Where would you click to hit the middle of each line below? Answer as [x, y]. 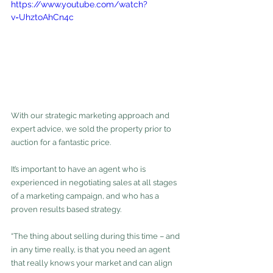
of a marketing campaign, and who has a [86, 196]
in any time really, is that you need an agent [91, 249]
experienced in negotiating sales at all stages [95, 182]
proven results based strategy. [66, 209]
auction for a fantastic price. [61, 142]
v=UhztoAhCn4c [42, 17]
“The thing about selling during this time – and [96, 236]
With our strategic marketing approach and [91, 115]
